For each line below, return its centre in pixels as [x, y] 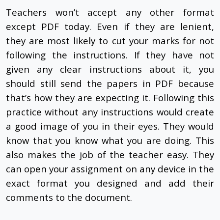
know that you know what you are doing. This [110, 140]
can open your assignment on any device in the [110, 169]
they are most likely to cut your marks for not [110, 41]
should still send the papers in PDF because [110, 83]
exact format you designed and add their [110, 183]
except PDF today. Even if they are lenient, [110, 27]
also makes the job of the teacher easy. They [110, 155]
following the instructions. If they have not [110, 55]
